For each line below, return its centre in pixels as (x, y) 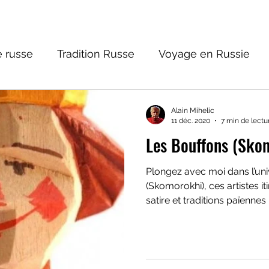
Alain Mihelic (193, 110)
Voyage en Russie (204, 53)
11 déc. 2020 (191, 120)
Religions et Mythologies (138, 101)
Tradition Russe (96, 53)
